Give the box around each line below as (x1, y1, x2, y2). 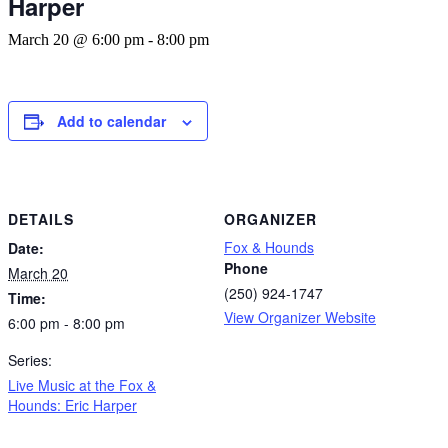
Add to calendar (57, 111, 166, 131)
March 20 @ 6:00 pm (8, 31, 144, 48)
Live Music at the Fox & (8, 374, 156, 395)
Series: (8, 349, 52, 370)
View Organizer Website (224, 306, 376, 327)
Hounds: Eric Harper (8, 394, 137, 415)
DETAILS (8, 208, 74, 229)
